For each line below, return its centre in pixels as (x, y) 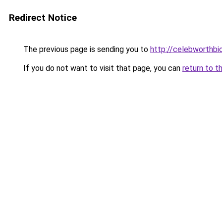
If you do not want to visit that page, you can (102, 68)
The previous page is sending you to (86, 49)
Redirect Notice (43, 18)
